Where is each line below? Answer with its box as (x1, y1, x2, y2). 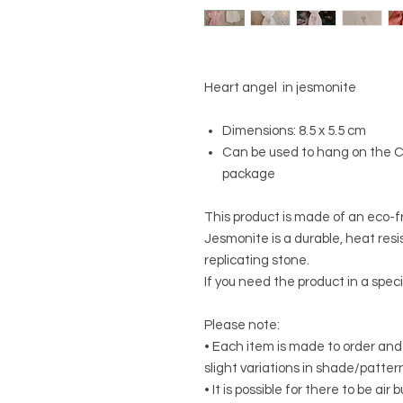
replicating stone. (204, 254, 309, 268)
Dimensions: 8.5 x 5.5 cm (222, 124, 366, 139)
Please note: (204, 318, 280, 333)
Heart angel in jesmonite (204, 81, 356, 95)
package (222, 167, 275, 182)
